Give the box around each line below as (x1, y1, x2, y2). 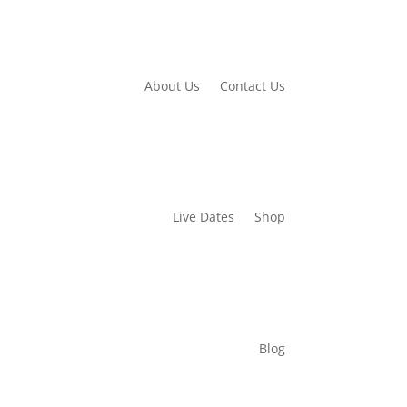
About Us (144, 76, 200, 94)
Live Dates (172, 208, 234, 226)
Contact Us (219, 76, 285, 94)
